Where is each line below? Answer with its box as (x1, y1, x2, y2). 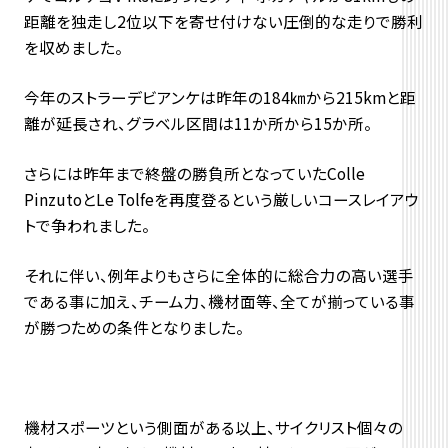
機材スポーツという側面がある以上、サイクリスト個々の (23, 415, 403, 438)
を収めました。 (23, 36, 123, 59)
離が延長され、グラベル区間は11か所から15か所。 (23, 112, 372, 135)
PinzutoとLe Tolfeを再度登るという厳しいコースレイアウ (23, 187, 419, 210)
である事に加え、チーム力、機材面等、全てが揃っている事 (23, 289, 415, 312)
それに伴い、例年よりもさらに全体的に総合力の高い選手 (23, 263, 414, 286)
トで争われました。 (23, 213, 150, 236)
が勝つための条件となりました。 (23, 315, 244, 338)
